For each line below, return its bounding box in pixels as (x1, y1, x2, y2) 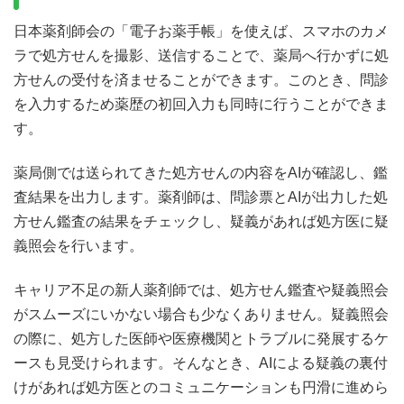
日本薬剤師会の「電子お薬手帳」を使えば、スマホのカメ (14, 23, 389, 39)
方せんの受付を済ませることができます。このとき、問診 (14, 71, 389, 87)
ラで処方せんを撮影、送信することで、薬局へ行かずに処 (14, 47, 389, 63)
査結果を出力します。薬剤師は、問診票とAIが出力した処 (14, 188, 388, 205)
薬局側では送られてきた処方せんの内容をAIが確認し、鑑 (14, 164, 388, 180)
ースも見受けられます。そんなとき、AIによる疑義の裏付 (14, 354, 388, 371)
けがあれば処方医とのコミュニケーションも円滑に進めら (14, 379, 389, 395)
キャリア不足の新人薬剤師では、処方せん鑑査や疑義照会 (14, 281, 389, 298)
